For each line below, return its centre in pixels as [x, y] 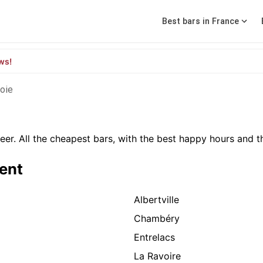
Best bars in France [200, 21]
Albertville [156, 200]
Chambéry [157, 219]
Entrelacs [154, 237]
